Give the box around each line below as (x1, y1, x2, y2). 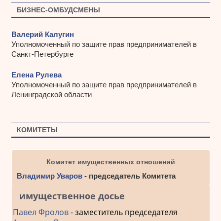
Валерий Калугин (11, 30, 74, 38)
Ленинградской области (11, 90, 92, 99)
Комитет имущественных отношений (46, 157, 175, 166)
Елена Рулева (11, 71, 62, 79)
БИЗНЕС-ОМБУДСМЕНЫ (16, 5, 100, 14)
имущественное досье (19, 189, 125, 202)
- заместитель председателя (68, 206, 178, 218)
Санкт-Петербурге (11, 49, 74, 58)
